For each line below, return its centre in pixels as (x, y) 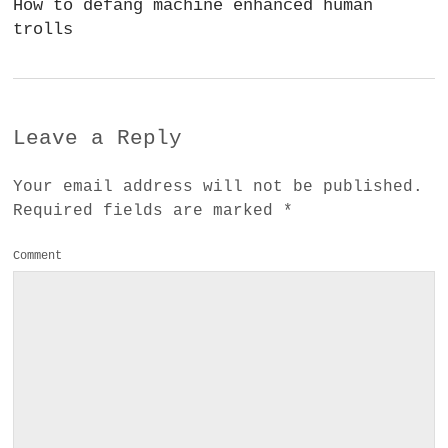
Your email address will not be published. (218, 186)
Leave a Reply (98, 138)
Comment (38, 255)
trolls (43, 29)
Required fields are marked (148, 210)
